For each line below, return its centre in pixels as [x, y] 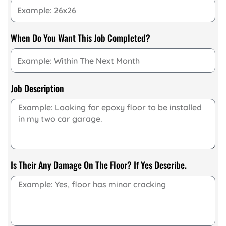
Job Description [37, 88]
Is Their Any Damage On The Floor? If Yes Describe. [99, 165]
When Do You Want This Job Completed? [80, 38]
